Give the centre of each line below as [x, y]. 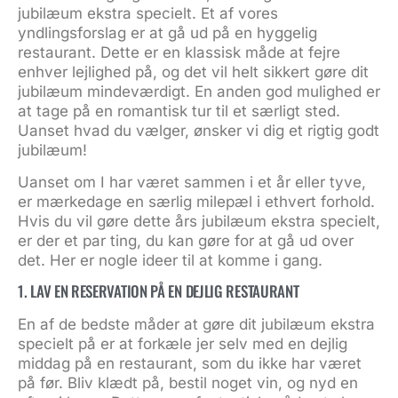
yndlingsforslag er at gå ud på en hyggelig [167, 32]
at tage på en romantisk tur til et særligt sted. [179, 111]
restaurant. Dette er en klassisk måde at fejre [179, 52]
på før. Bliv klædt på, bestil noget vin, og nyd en [188, 383]
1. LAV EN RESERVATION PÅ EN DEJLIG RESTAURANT [159, 291]
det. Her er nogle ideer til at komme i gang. [170, 260]
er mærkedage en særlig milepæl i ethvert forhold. [196, 201]
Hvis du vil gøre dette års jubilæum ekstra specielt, [199, 221]
